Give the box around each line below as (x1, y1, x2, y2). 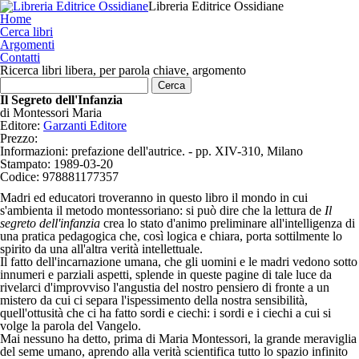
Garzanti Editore (43, 119, 127, 132)
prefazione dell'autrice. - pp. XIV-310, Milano (71, 144, 303, 158)
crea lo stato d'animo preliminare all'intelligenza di (100, 216, 355, 230)
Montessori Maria (13, 106, 102, 119)
